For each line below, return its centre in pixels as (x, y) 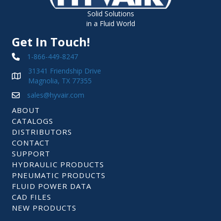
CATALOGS (33, 121)
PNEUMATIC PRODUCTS (59, 175)
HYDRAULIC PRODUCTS (58, 164)
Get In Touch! (51, 41)
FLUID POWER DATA (52, 186)
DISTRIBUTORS (42, 131)
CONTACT (31, 142)
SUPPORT (31, 153)
